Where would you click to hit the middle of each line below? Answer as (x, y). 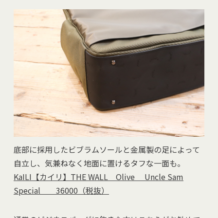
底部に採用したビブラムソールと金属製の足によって (107, 149)
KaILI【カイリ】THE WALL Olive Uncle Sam (99, 176)
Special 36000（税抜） (61, 190)
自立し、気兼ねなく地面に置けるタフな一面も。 (99, 163)
